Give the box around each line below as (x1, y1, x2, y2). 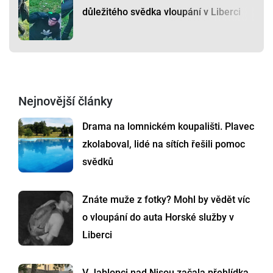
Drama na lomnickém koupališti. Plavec (82, 121, 254, 133)
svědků (82, 156, 113, 168)
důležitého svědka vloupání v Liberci (82, 6, 241, 18)
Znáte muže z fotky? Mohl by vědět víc (82, 194, 250, 206)
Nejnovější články (18, 94, 113, 109)
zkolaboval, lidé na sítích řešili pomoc (82, 138, 245, 151)
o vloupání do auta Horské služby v (82, 211, 234, 224)
